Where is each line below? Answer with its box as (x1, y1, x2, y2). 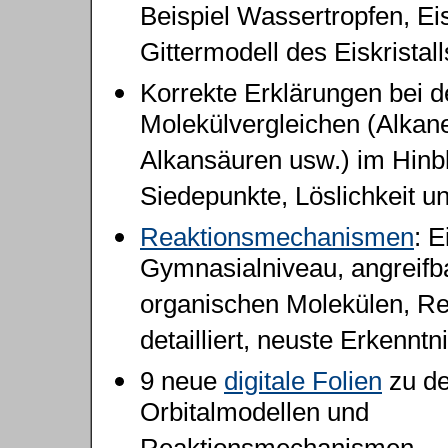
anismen (317, 223, 414, 251)
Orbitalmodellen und (140, 398, 369, 433)
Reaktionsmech (140, 223, 317, 251)
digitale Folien (224, 367, 382, 395)
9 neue (140, 367, 224, 395)
